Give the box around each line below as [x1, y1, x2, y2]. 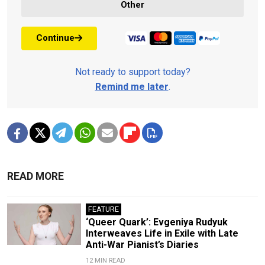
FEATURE [88, 204, 119, 214]
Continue [36, 33, 75, 44]
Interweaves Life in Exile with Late [85, 227, 238, 239]
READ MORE [7, 170, 64, 182]
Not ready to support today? [75, 66, 190, 77]
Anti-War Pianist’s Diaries [85, 238, 199, 250]
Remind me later [95, 80, 169, 92]
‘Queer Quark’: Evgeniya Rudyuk [85, 216, 228, 228]
